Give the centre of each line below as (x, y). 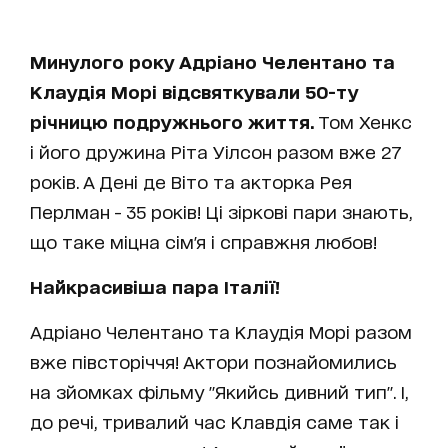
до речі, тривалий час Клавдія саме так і (214, 420)
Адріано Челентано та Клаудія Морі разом (221, 330)
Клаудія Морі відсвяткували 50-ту (194, 90)
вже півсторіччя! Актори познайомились (213, 360)
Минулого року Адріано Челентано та (212, 60)
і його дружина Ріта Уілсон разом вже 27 (216, 150)
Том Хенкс (363, 120)
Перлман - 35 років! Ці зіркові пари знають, (221, 210)
